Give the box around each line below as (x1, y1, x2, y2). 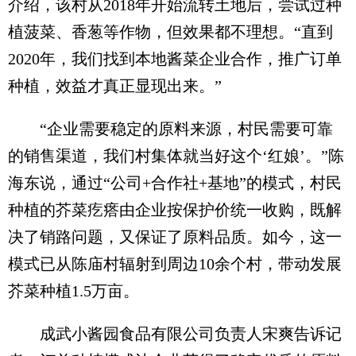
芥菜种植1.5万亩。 (8, 281, 139, 300)
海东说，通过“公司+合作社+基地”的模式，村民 (8, 173, 342, 192)
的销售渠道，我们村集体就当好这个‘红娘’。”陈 (8, 146, 344, 164)
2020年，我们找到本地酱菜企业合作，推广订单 (8, 49, 342, 68)
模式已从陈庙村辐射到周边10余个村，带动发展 (8, 254, 342, 273)
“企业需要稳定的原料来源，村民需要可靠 (8, 119, 333, 137)
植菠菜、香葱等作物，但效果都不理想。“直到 (8, 22, 333, 41)
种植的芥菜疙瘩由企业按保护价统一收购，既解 (8, 200, 342, 219)
